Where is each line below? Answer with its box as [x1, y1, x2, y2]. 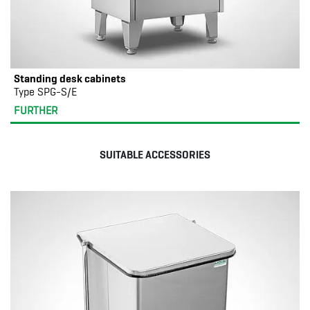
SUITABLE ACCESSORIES [100, 148, 210, 161]
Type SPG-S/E [14, 86, 77, 98]
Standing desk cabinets [14, 72, 126, 84]
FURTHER [14, 104, 57, 117]
